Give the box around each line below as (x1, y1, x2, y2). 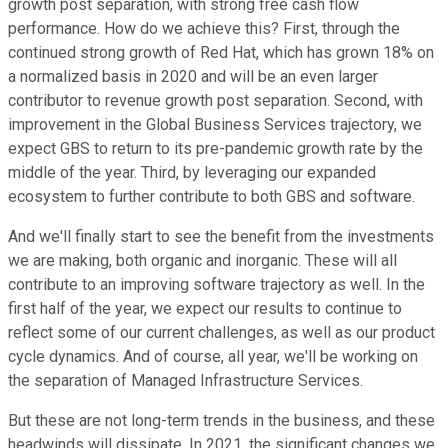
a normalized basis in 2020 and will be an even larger (8, 67, 378, 87)
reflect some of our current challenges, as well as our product (8, 323, 435, 343)
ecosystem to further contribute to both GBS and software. (8, 187, 415, 207)
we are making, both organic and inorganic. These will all (8, 251, 397, 271)
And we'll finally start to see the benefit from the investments (8, 227, 434, 247)
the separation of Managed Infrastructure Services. (8, 371, 363, 391)
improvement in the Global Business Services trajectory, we (8, 115, 422, 135)
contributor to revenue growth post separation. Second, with (8, 91, 423, 111)
